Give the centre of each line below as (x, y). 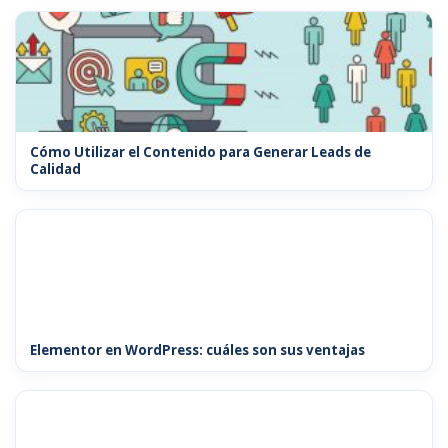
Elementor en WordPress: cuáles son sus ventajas (197, 349)
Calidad (55, 168)
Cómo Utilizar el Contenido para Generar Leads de (200, 151)
